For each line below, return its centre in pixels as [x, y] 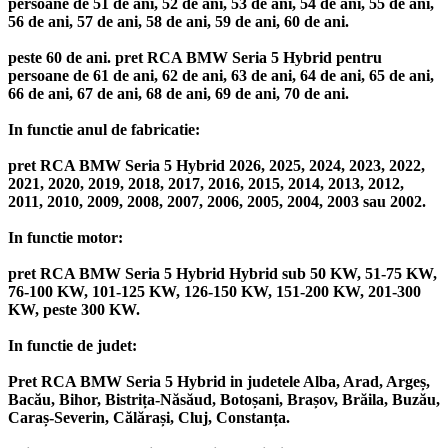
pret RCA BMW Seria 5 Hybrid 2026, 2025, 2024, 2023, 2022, [216, 166]
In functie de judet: [72, 346]
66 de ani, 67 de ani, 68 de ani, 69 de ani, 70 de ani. [178, 94]
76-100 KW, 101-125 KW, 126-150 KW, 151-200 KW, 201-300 [214, 292]
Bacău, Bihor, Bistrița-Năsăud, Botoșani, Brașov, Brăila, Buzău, [224, 400]
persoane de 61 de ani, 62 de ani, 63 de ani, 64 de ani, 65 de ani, [221, 76]
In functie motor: [65, 238]
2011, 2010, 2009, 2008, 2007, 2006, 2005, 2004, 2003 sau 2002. [217, 202]
